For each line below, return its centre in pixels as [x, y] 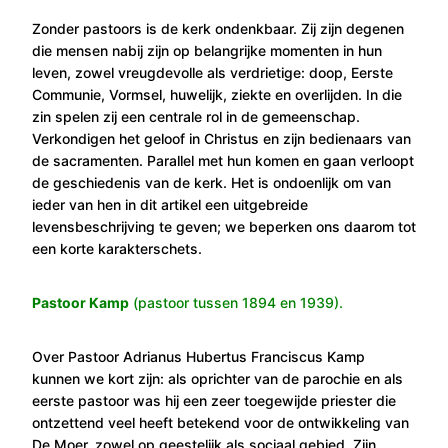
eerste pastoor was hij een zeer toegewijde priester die [214, 400]
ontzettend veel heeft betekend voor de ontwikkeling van [220, 422]
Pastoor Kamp [80, 302]
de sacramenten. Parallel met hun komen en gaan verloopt [223, 160]
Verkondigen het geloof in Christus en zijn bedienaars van [221, 138]
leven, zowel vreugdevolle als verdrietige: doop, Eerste [212, 72]
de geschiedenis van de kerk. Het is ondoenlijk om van [211, 182]
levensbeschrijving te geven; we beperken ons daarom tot [224, 226]
